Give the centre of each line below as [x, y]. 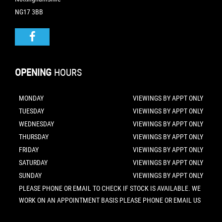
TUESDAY [31, 111]
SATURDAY [33, 163]
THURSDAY [34, 137]
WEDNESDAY [36, 124]
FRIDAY [29, 150]
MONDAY [31, 98]
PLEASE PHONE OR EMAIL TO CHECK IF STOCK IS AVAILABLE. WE [110, 188]
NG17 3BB [29, 12]
